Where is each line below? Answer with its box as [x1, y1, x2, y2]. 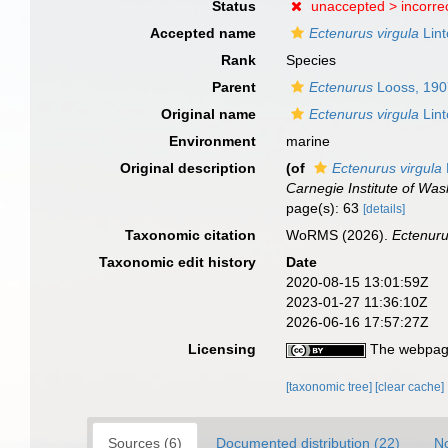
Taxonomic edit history [99, 254, 257, 270]
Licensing [188, 341, 257, 357]
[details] [363, 202, 406, 216]
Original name [161, 106, 257, 122]
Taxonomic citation [125, 227, 257, 243]
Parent [212, 79, 257, 95]
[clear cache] [375, 380, 445, 394]
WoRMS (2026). [286, 227, 393, 243]
